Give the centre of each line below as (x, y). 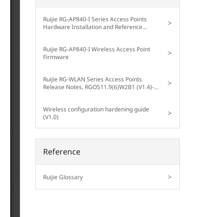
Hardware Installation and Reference (93, 26)
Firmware (56, 56)
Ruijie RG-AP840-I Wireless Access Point (96, 49)
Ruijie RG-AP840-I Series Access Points (95, 19)
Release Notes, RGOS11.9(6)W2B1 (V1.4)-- (99, 86)
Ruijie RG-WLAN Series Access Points (92, 79)
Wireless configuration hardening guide (96, 109)
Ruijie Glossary (63, 177)
